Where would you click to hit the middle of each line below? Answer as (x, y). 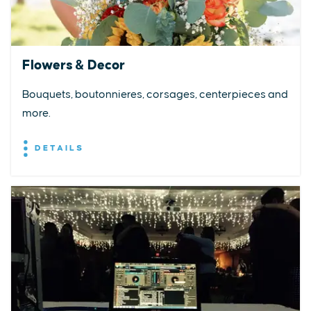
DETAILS (57, 148)
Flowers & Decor (74, 66)
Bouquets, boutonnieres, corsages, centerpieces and (155, 95)
